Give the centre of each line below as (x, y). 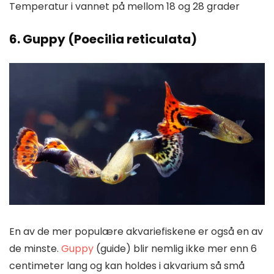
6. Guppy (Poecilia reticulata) (103, 39)
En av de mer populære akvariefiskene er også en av (136, 232)
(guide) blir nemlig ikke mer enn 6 (175, 249)
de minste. (35, 249)
